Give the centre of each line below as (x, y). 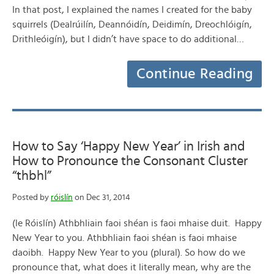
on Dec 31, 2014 (102, 198)
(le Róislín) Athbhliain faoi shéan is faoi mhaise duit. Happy (137, 223)
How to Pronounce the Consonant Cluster (130, 161)
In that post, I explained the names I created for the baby (132, 10)
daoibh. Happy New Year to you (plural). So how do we (129, 253)
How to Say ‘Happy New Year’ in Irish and (128, 146)
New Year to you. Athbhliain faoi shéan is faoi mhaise (124, 238)
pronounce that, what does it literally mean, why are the (131, 267)
